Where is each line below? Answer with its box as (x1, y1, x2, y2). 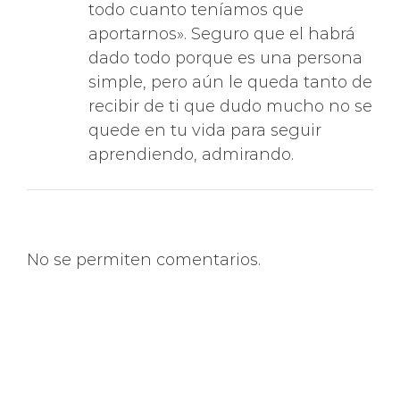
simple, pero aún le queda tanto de (88, 61, 372, 81)
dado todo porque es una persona (88, 37, 362, 57)
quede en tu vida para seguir (88, 109, 321, 129)
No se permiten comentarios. (27, 238, 261, 259)
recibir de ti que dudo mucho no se (88, 85, 372, 105)
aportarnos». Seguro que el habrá (88, 12, 355, 33)
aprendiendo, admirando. (88, 133, 294, 154)
